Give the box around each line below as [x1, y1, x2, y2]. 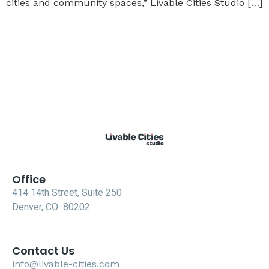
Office [12, 171, 46, 187]
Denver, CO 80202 [12, 201, 90, 213]
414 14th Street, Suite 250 [12, 186, 122, 198]
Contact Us [12, 243, 74, 259]
